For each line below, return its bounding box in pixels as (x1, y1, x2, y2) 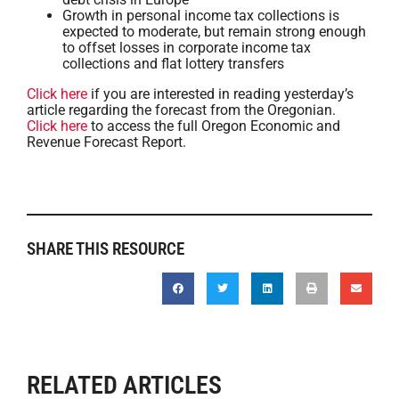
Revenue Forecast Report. (27, 134, 186, 151)
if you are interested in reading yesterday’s (87, 85, 354, 102)
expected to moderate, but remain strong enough (62, 23, 366, 40)
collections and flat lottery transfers (62, 55, 284, 72)
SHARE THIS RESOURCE (27, 239, 184, 259)
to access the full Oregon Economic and (87, 118, 340, 134)
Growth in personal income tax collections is (62, 7, 339, 24)
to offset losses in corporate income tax (62, 39, 311, 56)
